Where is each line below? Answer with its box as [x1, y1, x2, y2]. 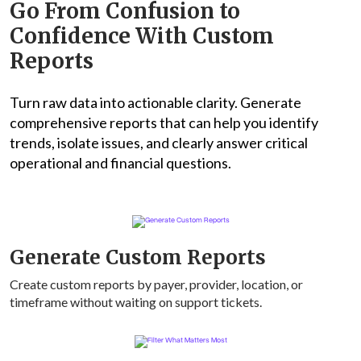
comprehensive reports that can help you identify [10, 113, 318, 131]
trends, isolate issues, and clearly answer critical [10, 133, 308, 151]
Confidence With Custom [10, 22, 274, 49]
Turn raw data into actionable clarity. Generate [10, 93, 301, 111]
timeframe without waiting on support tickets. [10, 294, 262, 310]
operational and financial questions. [10, 153, 231, 172]
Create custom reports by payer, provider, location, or [10, 276, 303, 293]
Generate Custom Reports [10, 245, 266, 271]
